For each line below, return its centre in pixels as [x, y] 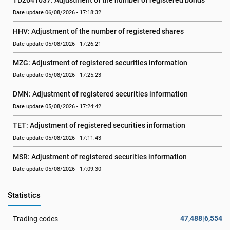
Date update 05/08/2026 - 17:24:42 [57, 107]
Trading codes [35, 218]
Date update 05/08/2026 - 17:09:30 [57, 169]
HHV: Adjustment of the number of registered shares [98, 31]
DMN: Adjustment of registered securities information [100, 94]
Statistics [24, 195]
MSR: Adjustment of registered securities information [100, 157]
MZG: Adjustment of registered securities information [100, 63]
